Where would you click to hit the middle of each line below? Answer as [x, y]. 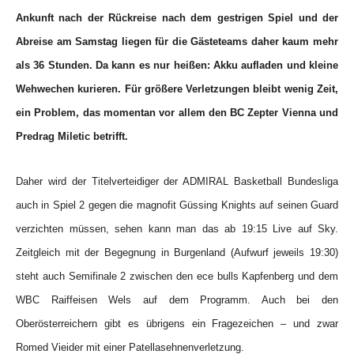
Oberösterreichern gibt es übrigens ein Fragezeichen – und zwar [177, 324]
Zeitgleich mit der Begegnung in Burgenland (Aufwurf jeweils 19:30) [177, 252]
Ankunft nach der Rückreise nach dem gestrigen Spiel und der [177, 18]
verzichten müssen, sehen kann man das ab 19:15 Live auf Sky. [177, 229]
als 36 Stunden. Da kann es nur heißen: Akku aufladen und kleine [177, 65]
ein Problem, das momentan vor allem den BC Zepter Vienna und [177, 113]
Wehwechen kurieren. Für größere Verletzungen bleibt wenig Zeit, [177, 89]
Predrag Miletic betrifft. [72, 136]
